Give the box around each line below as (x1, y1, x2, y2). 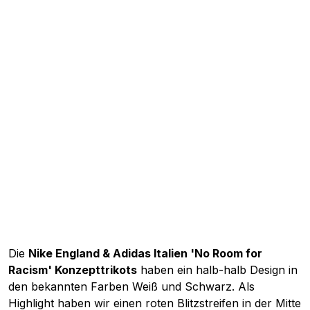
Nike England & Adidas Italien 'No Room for (28, 246, 262, 261)
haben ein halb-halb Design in (137, 263, 298, 277)
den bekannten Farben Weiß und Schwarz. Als (8, 280, 255, 294)
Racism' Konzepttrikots (8, 263, 137, 277)
